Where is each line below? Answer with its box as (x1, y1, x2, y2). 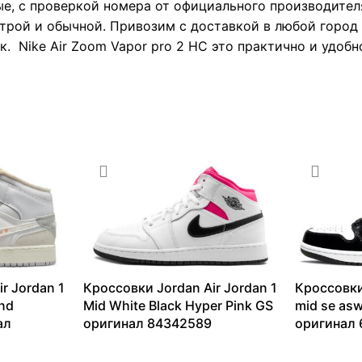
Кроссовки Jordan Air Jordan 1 (82, 280, 277, 297)
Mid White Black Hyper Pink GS (82, 297, 273, 314)
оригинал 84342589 (82, 315, 212, 332)
